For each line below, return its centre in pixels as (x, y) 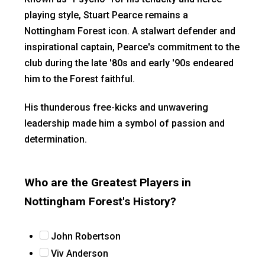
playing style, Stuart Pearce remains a (106, 15)
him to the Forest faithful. (81, 79)
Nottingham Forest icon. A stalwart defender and (130, 31)
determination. (56, 139)
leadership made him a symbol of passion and (125, 123)
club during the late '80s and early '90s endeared (129, 63)
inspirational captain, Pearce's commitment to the (132, 47)
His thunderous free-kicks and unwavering (116, 107)
